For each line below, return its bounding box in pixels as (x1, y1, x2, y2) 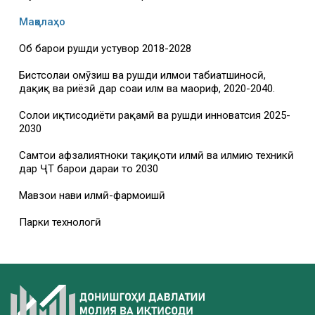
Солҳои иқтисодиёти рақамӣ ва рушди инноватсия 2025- (19, 109, 290, 122)
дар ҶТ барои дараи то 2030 (19, 162, 158, 176)
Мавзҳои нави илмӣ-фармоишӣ (19, 189, 165, 202)
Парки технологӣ (19, 216, 101, 229)
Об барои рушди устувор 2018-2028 (19, 42, 191, 56)
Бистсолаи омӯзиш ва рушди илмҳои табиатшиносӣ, (19, 69, 266, 82)
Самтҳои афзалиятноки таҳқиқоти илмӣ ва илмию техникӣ (19, 149, 294, 162)
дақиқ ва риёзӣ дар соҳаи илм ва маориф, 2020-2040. (19, 82, 275, 96)
